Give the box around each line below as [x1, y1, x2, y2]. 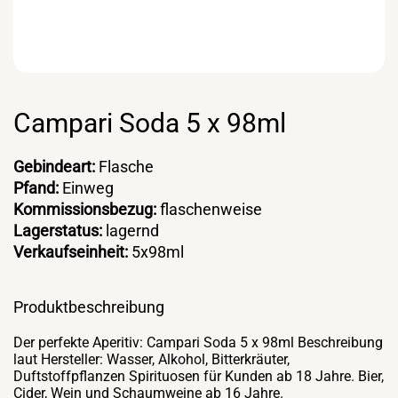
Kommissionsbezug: [13, 200, 156, 219]
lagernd [102, 221, 159, 241]
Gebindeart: [13, 157, 95, 177]
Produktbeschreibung [13, 298, 164, 317]
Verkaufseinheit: [13, 243, 128, 262]
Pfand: [13, 179, 59, 198]
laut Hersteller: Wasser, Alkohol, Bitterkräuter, [13, 351, 290, 369]
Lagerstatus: [13, 221, 102, 241]
